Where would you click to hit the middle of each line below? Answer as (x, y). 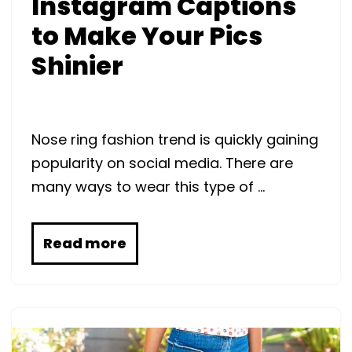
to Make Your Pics (147, 35)
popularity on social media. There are (162, 163)
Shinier (77, 65)
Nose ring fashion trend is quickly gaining (175, 139)
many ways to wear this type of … (148, 186)
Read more (85, 243)
